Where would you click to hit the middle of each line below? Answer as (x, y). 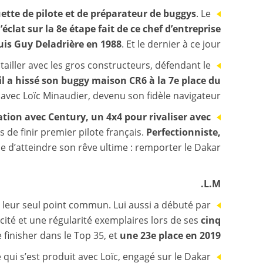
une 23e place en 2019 (170, 235)
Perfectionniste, (183, 132)
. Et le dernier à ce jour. (171, 44)
